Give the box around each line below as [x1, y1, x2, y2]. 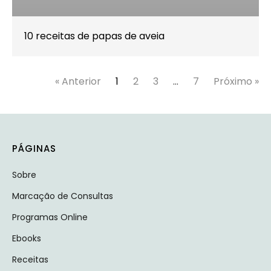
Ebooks [12, 232, 41, 244]
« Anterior [55, 74, 101, 88]
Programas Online [12, 211, 88, 223]
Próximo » [214, 74, 259, 88]
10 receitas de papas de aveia [24, 28, 165, 43]
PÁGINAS [12, 142, 56, 155]
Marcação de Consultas [12, 189, 113, 202]
